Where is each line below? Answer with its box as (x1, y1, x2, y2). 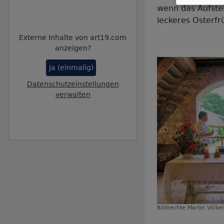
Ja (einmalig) (48, 63, 93, 72)
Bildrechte (157, 204, 186, 211)
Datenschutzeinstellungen (26, 79, 119, 88)
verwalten (55, 90, 90, 98)
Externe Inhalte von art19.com (19, 33, 127, 42)
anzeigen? (54, 44, 91, 52)
